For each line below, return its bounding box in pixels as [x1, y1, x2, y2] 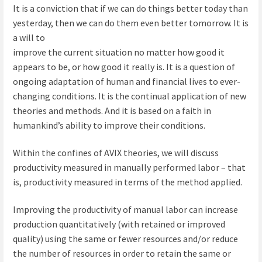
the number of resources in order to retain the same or [13, 247, 231, 260]
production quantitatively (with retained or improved [13, 218, 225, 230]
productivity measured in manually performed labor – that [13, 161, 246, 174]
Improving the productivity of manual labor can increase [13, 204, 238, 216]
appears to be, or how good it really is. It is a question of [13, 61, 235, 73]
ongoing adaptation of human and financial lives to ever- [13, 75, 240, 88]
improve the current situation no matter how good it [13, 46, 225, 58]
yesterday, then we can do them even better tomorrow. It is [13, 17, 249, 29]
